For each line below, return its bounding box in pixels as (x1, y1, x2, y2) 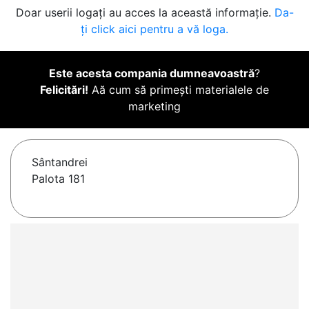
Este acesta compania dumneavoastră (49, 66, 255, 81)
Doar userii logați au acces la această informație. (15, 6, 275, 20)
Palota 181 (32, 172, 85, 186)
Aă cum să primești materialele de (88, 83, 269, 97)
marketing (128, 99, 181, 114)
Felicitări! (40, 83, 88, 97)
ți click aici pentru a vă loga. (81, 22, 228, 37)
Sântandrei (32, 155, 88, 170)
